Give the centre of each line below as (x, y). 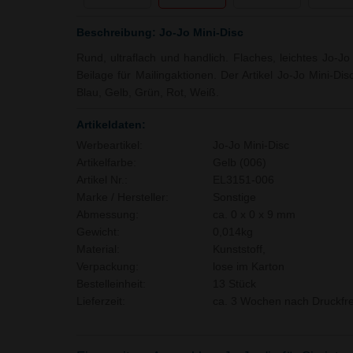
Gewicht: (98, 232)
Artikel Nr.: (102, 180)
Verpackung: (108, 266)
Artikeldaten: (111, 124)
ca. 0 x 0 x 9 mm (254, 214)
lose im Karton (248, 266)
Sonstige (234, 197)
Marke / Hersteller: (123, 197)
